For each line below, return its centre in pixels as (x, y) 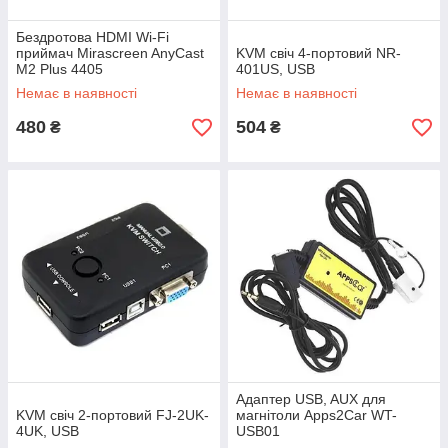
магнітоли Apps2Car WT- (316, 415)
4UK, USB (47, 431)
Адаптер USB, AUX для (311, 399)
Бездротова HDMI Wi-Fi (92, 37)
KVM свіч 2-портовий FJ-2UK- (112, 415)
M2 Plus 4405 (59, 69)
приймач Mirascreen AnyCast (110, 53)
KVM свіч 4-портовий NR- (318, 53)
